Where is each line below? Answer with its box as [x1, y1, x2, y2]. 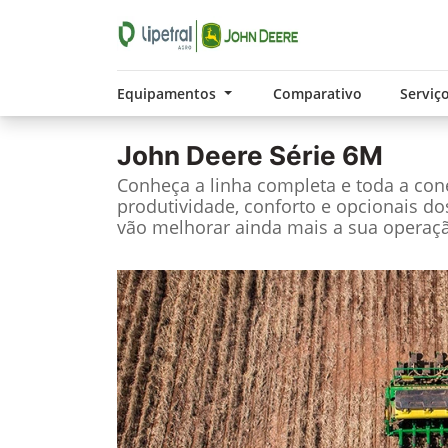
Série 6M [263, 140, 383, 171]
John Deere [117, 140, 263, 171]
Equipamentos [117, 84, 220, 103]
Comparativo [272, 84, 362, 103]
